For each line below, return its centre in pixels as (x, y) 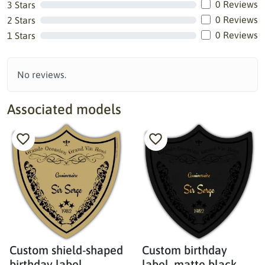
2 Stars (21, 20)
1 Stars (21, 35)
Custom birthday (185, 250)
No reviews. (42, 75)
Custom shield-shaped (66, 250)
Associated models (64, 109)
